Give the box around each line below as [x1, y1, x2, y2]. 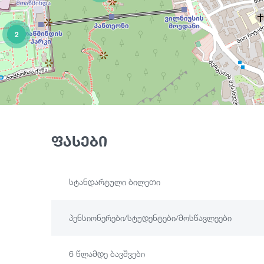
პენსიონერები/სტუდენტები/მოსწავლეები [69, 213, 232, 223]
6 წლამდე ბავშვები [69, 249, 145, 259]
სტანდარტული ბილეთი [69, 177, 160, 187]
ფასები [51, 133, 107, 150]
